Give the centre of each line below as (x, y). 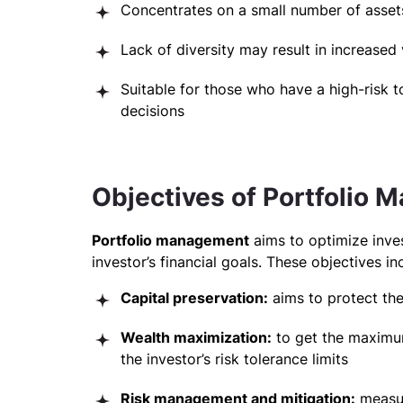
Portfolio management (170, 240)
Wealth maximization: (196, 337)
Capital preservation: (194, 298)
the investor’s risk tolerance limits (234, 359)
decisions (155, 111)
